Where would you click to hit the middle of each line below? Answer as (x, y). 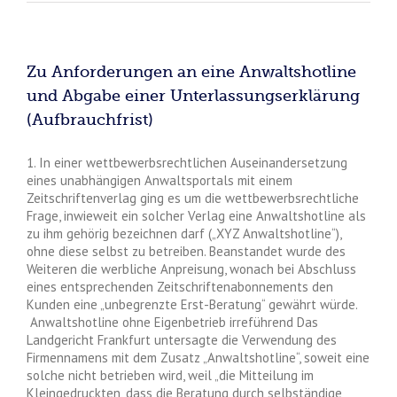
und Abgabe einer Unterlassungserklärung (193, 95)
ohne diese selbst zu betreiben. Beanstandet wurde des (186, 251)
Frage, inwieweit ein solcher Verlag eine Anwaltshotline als (196, 215)
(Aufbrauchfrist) (90, 119)
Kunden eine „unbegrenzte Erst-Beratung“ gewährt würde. (192, 304)
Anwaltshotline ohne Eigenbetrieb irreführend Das (172, 322)
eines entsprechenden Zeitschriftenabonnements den (180, 286)
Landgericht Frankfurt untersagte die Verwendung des (182, 339)
